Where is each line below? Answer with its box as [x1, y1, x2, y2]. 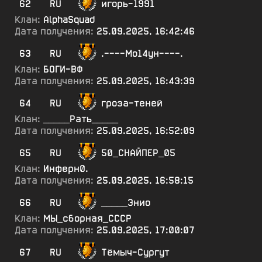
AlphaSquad [43, 13, 95, 26]
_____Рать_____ [43, 113, 118, 125]
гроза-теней [101, 97, 163, 109]
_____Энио [101, 196, 150, 209]
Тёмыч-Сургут [101, 246, 170, 258]
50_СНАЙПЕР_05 [101, 147, 175, 159]
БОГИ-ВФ [43, 63, 82, 75]
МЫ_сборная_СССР [43, 212, 132, 225]
